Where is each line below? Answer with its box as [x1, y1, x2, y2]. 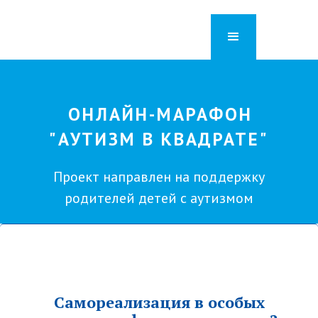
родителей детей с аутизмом [64, 189, 253, 207]
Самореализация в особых [53, 291, 265, 312]
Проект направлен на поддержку [53, 168, 265, 186]
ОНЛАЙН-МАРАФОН [68, 103, 253, 126]
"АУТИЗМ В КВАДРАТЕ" [48, 128, 269, 150]
